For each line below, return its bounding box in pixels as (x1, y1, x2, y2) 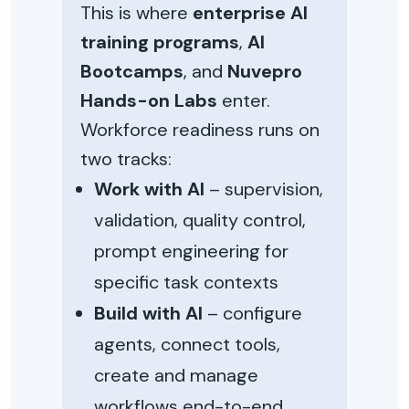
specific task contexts (94, 270, 278, 294)
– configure (203, 301, 302, 325)
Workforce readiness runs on (80, 118, 320, 142)
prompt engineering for (94, 239, 288, 263)
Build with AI (94, 301, 203, 325)
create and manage (94, 363, 258, 387)
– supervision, (204, 177, 323, 201)
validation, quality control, (94, 208, 306, 232)
